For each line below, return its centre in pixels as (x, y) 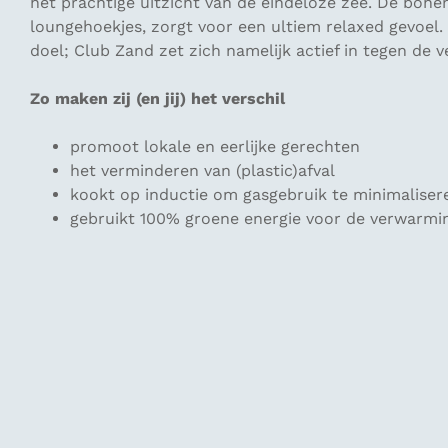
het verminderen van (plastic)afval (202, 170)
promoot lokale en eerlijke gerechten (215, 146)
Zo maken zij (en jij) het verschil (157, 98)
